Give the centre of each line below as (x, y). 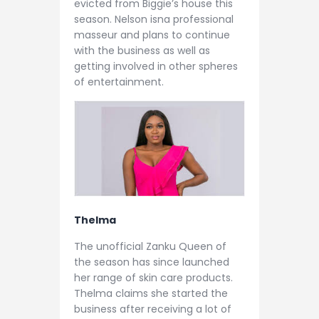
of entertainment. (119, 82)
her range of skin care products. (153, 278)
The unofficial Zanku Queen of (150, 247)
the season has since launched (152, 262)
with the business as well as (142, 50)
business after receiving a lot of (153, 309)
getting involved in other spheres (156, 66)
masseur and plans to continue (152, 35)
